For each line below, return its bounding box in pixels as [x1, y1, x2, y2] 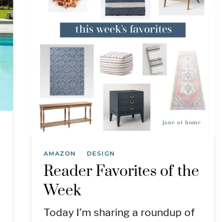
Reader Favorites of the [43, 162, 199, 181]
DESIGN [86, 150, 115, 158]
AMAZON [43, 150, 76, 158]
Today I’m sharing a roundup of [43, 206, 195, 219]
